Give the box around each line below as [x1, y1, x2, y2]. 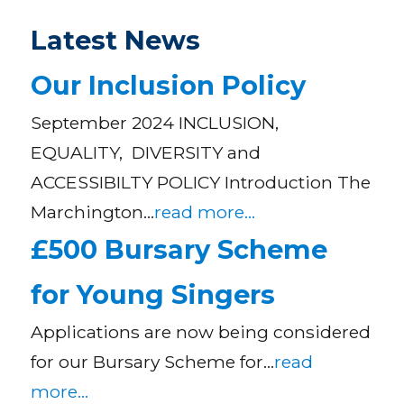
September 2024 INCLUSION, [31, 111, 280, 133]
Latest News [31, 23, 201, 56]
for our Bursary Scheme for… [31, 350, 275, 372]
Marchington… [31, 200, 155, 223]
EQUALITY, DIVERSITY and [31, 141, 262, 163]
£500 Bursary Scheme [31, 233, 328, 265]
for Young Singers [31, 278, 276, 310]
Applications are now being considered [31, 320, 372, 343]
